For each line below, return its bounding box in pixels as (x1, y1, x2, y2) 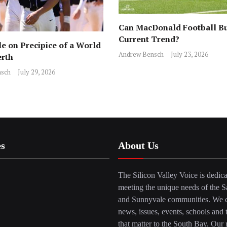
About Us (118, 140, 159, 152)
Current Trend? (119, 33, 181, 45)
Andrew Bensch (119, 49, 164, 59)
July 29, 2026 (17, 67, 55, 77)
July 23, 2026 (171, 49, 208, 59)
